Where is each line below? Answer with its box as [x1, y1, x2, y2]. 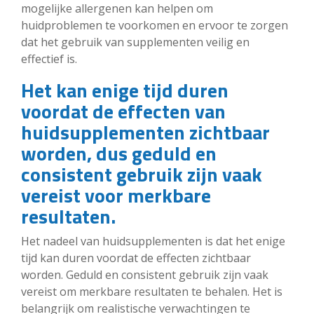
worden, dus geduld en [21, 137, 217, 168]
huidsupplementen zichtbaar [21, 116, 270, 147]
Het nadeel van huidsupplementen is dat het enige [21, 233, 285, 249]
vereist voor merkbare [21, 179, 211, 210]
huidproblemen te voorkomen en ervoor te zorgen [21, 17, 288, 33]
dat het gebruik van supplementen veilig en [21, 34, 250, 50]
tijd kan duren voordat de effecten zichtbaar [21, 250, 251, 266]
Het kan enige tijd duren [21, 74, 228, 105]
